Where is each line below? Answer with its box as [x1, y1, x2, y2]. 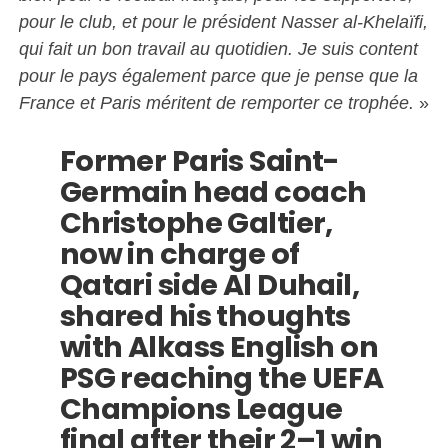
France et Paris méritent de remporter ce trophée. [18, 91, 414, 113]
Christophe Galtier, [59, 202, 333, 243]
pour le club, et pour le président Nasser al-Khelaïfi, [18, 10, 428, 32]
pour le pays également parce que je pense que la [18, 64, 418, 86]
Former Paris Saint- [59, 140, 340, 181]
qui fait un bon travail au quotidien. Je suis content [18, 37, 418, 59]
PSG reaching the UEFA [59, 357, 384, 398]
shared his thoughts [59, 295, 351, 336]
